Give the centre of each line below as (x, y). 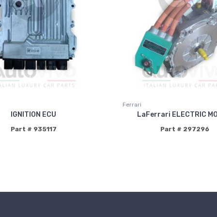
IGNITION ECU (33, 115)
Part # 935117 (33, 129)
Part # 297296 (185, 129)
